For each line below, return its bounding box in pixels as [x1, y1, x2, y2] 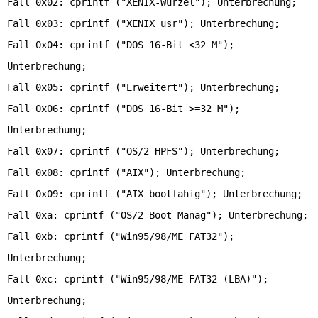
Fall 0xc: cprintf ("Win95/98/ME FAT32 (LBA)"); [7, 273, 268, 285]
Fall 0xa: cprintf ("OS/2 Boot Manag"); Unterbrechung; [7, 209, 308, 221]
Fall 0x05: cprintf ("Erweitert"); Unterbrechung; [7, 82, 280, 93]
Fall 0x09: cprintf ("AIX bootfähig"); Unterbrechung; [7, 188, 302, 199]
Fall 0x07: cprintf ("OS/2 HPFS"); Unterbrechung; [7, 146, 280, 157]
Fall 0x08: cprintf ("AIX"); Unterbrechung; [7, 167, 246, 178]
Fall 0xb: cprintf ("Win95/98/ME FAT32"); [7, 231, 234, 242]
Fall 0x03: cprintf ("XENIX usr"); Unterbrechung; [7, 18, 280, 29]
